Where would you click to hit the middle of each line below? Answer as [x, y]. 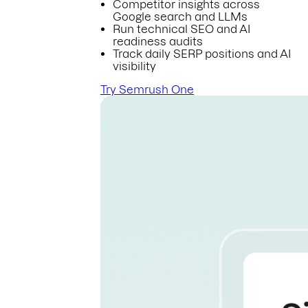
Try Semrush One [147, 90]
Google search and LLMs [180, 17]
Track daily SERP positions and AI [202, 54]
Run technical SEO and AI [181, 29]
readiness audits [158, 42]
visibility [134, 66]
